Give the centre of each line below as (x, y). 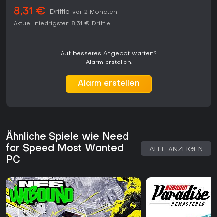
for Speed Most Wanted (65, 149)
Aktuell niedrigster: (41, 24)
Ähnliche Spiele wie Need (67, 137)
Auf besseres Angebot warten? (109, 54)
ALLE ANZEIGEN (176, 150)
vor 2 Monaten (95, 12)
